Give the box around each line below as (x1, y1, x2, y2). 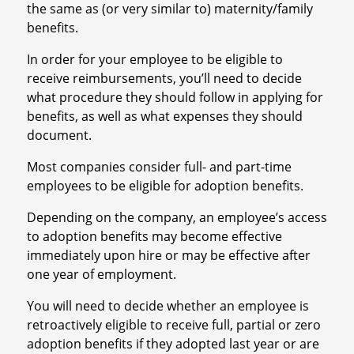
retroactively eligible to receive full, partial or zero (26, 316, 321, 334)
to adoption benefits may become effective (26, 228, 282, 246)
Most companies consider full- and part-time (26, 158, 292, 176)
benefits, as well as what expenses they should (26, 107, 303, 126)
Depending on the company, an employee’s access (26, 209, 327, 227)
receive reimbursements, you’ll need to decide (26, 70, 302, 88)
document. (26, 126, 92, 145)
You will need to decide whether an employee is (26, 297, 309, 315)
